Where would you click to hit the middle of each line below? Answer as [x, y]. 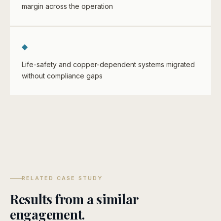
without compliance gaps [62, 76]
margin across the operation [67, 6]
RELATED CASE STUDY [62, 178]
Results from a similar [74, 199]
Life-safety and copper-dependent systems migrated [108, 64]
